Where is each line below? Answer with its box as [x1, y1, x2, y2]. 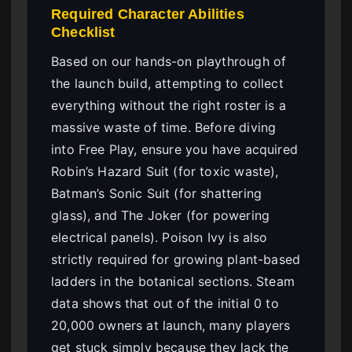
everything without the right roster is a [51, 97, 286, 114]
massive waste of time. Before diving [51, 119, 277, 136]
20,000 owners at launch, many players [51, 317, 291, 334]
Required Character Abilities [51, 5, 244, 22]
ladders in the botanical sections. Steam [51, 273, 295, 290]
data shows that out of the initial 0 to [51, 295, 279, 312]
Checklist [51, 23, 115, 40]
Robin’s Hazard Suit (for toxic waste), [51, 163, 279, 180]
